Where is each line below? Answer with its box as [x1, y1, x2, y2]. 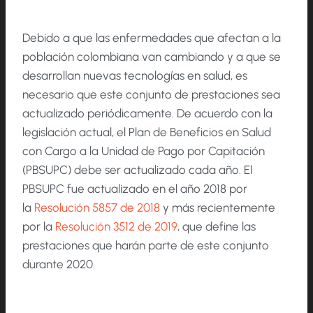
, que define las [177, 219, 256, 233]
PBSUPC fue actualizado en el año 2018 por [22, 181, 247, 196]
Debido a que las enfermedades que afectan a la [22, 30, 281, 45]
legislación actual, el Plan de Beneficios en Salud [22, 124, 271, 139]
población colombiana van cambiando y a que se [22, 49, 281, 64]
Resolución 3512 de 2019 [55, 219, 177, 233]
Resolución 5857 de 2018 [34, 200, 160, 214]
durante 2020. [22, 256, 95, 271]
